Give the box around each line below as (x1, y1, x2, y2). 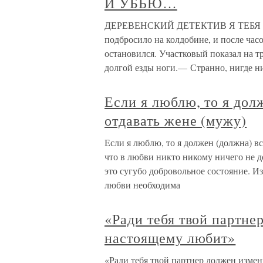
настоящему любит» (104, 228, 236, 248)
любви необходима (104, 178, 180, 191)
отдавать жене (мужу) (104, 111, 247, 130)
